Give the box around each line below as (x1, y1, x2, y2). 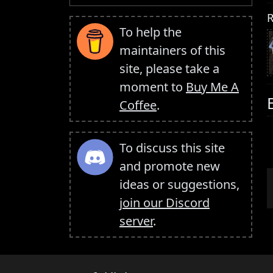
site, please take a (119, 60, 219, 77)
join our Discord (119, 194, 210, 211)
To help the (119, 24, 182, 41)
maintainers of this (119, 42, 225, 59)
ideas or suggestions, (119, 176, 239, 193)
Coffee (119, 97, 157, 114)
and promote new (119, 158, 220, 175)
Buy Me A (186, 79, 239, 96)
